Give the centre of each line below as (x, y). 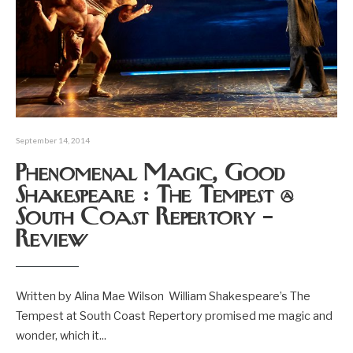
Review (52, 241)
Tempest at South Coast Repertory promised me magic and (174, 316)
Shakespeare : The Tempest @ (155, 197)
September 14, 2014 (53, 141)
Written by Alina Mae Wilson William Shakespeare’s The (163, 297)
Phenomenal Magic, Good (150, 175)
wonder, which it (58, 336)
